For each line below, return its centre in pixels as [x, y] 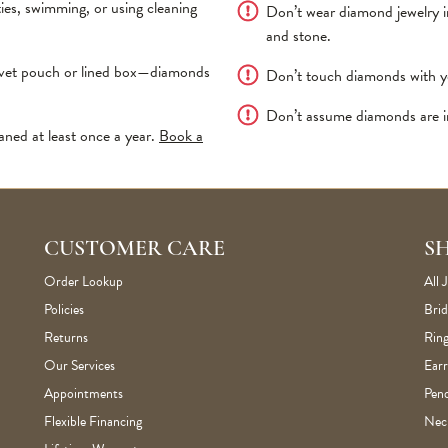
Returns [66, 337]
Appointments [83, 393]
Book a [181, 136]
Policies [64, 309]
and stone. [298, 36]
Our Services [79, 365]
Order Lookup [83, 281]
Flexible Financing [93, 421]
